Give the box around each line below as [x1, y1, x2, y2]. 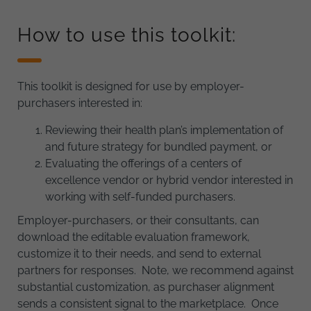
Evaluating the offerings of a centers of [45, 156, 242, 170]
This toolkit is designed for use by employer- [17, 79, 244, 93]
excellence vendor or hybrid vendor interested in [45, 173, 293, 187]
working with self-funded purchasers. [45, 190, 235, 203]
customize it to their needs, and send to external [17, 246, 261, 260]
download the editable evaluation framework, [17, 230, 250, 244]
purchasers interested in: [17, 96, 142, 110]
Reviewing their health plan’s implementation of [45, 123, 283, 137]
